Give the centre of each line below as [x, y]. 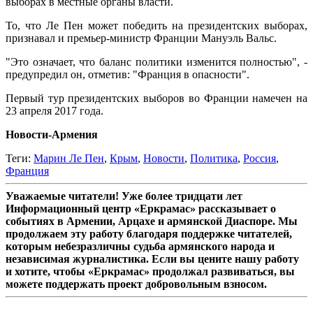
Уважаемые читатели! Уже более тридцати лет [124, 196]
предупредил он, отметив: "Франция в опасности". [128, 75]
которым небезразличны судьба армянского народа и [140, 247]
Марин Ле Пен [69, 159]
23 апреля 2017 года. [54, 111]
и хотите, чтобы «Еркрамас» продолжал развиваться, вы [150, 272]
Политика [214, 159]
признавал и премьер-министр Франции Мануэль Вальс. [141, 38]
